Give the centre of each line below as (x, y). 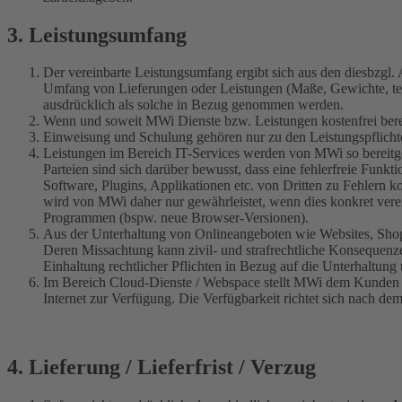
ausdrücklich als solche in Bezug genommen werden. (193, 105)
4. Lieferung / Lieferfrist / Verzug (162, 367)
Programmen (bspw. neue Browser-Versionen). (176, 218)
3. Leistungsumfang (97, 35)
